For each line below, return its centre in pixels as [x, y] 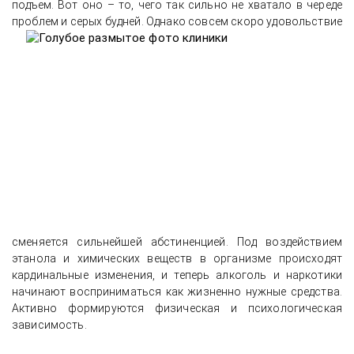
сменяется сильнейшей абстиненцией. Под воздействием [177, 242]
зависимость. [49, 325]
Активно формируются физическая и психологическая [177, 308]
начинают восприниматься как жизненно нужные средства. [177, 292]
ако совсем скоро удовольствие [254, 21]
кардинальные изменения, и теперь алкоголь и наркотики [177, 275]
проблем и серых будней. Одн [89, 21]
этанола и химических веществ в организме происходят [177, 258]
